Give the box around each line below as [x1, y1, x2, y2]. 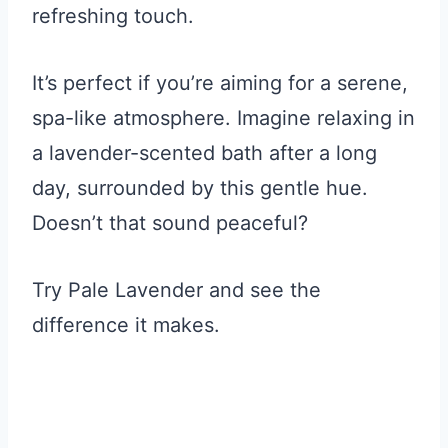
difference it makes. [32, 313, 220, 338]
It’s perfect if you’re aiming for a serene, [32, 71, 408, 96]
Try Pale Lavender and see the [32, 278, 321, 303]
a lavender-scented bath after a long [32, 141, 377, 166]
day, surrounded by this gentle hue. [32, 176, 368, 201]
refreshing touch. [32, 4, 194, 29]
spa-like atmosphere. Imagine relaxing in [32, 106, 415, 131]
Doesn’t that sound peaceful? [32, 211, 308, 236]
